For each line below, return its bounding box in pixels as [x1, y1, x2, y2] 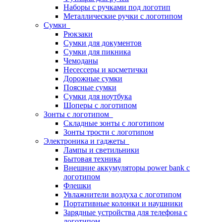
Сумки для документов [63, 39, 142, 47]
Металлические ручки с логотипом [63, 12, 182, 20]
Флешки [63, 181, 91, 190]
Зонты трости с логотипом [63, 128, 154, 136]
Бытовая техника [63, 155, 121, 163]
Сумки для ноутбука [63, 92, 132, 101]
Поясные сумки [63, 83, 116, 92]
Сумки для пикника [63, 48, 131, 56]
